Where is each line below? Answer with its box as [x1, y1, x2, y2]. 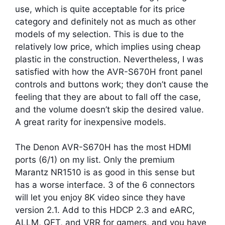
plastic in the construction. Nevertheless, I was [15, 54, 203, 64]
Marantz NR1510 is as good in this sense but [15, 167, 195, 178]
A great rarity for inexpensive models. [15, 117, 166, 127]
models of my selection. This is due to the [15, 29, 184, 39]
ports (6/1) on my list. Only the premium [15, 155, 175, 165]
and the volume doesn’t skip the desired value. [15, 104, 204, 115]
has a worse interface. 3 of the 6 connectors [15, 180, 195, 190]
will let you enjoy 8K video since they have [15, 192, 185, 203]
